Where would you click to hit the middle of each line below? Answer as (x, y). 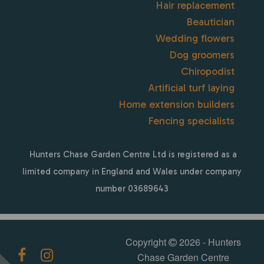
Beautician (211, 22)
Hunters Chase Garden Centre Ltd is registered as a (132, 155)
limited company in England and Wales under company (132, 172)
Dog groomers (202, 55)
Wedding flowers (195, 39)
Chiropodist (208, 72)
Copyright (147, 242)
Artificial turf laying (191, 88)
